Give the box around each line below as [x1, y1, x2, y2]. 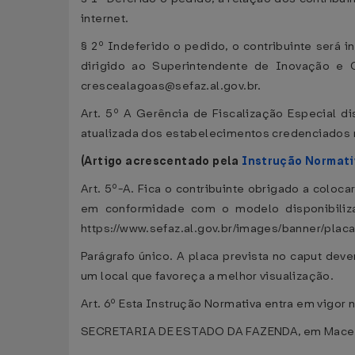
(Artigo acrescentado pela [81, 154, 242, 169]
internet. [81, 11, 129, 26]
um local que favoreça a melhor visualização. [81, 269, 334, 284]
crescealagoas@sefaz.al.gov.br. [81, 78, 261, 94]
